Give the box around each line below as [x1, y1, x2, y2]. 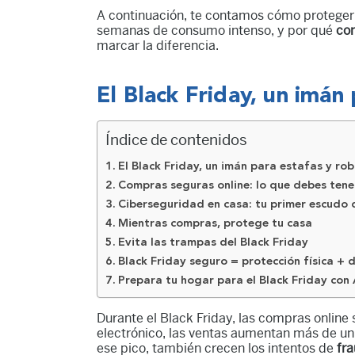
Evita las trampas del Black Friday [117, 237, 308, 249]
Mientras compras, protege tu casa [117, 218, 312, 230]
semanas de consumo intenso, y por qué [97, 23, 336, 38]
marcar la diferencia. [97, 38, 219, 53]
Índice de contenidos [105, 131, 247, 149]
